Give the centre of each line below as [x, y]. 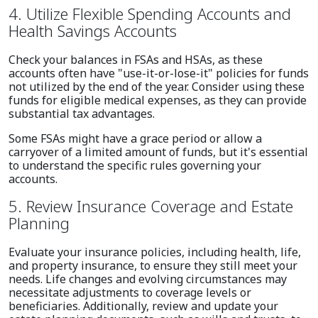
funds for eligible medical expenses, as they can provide [158, 100]
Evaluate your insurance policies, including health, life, [155, 252]
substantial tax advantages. [82, 114]
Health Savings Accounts [93, 31]
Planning [39, 223]
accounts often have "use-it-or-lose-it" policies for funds [159, 73]
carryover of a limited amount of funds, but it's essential [158, 152]
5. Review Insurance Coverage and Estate [151, 206]
